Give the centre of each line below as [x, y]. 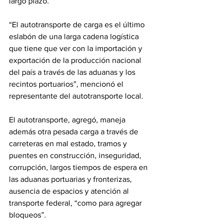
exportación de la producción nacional [76, 60]
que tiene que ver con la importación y [77, 49]
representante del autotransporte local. [76, 96]
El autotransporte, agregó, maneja [68, 120]
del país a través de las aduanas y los [73, 72]
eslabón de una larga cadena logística [75, 37]
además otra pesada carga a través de [75, 132]
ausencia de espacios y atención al [70, 191]
